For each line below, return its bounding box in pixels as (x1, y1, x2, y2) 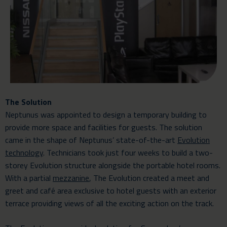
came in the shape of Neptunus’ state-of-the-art (5, 133, 177, 146)
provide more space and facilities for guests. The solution (5, 121, 202, 133)
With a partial (5, 171, 53, 184)
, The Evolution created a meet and (89, 171, 209, 184)
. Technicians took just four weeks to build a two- (43, 146, 213, 159)
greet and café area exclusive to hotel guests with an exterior (5, 184, 216, 197)
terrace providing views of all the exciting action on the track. (5, 197, 214, 209)
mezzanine (53, 171, 89, 184)
